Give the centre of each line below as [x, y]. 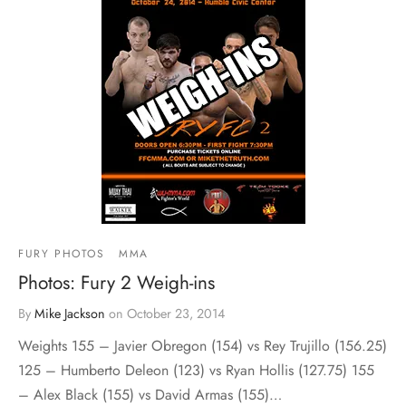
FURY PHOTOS [62, 253]
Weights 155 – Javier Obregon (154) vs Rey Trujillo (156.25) [203, 345]
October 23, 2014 [176, 313]
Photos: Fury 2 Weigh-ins [116, 282]
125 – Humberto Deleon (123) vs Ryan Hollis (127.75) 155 [196, 370]
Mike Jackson [70, 313]
